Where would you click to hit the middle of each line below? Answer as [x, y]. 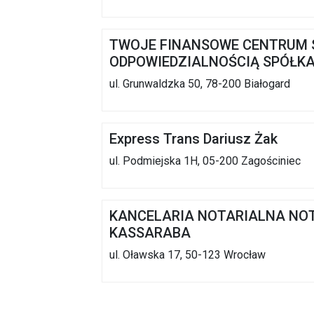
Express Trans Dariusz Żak [193, 139]
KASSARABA [150, 233]
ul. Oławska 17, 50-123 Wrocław [187, 255]
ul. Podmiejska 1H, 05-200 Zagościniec [205, 161]
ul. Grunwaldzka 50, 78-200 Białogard [200, 84]
